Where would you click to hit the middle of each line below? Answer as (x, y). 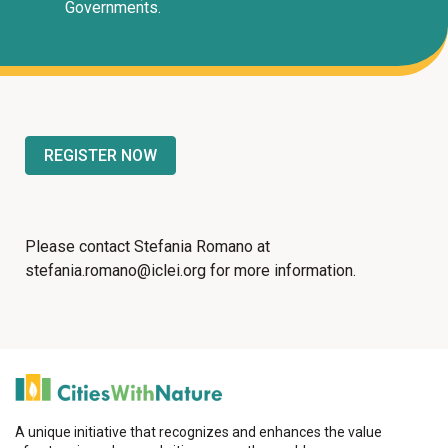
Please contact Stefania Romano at (147, 246)
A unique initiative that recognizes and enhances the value (198, 432)
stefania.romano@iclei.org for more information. (190, 270)
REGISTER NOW (100, 155)
